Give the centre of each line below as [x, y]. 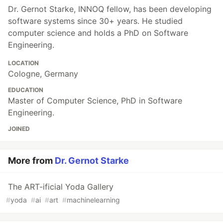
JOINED [19, 129]
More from [31, 161]
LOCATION [23, 63]
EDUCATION [26, 90]
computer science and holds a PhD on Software [98, 33]
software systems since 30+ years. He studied [95, 21]
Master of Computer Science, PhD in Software [95, 101]
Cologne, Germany [43, 74]
